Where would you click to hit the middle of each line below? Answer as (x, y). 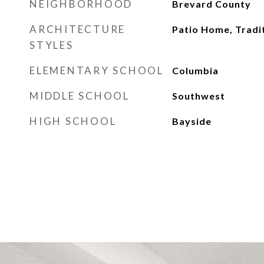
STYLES (52, 45)
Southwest (198, 96)
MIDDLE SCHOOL (80, 96)
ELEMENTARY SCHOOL (97, 70)
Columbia (195, 70)
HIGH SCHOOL (73, 121)
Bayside (192, 121)
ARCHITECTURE (77, 29)
